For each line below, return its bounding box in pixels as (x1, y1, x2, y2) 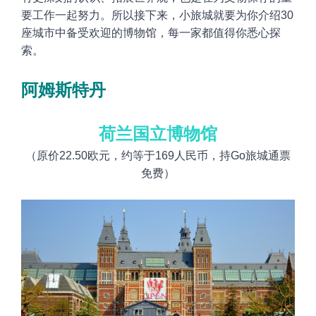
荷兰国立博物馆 (99, 124, 217, 144)
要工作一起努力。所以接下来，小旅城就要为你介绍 (21, 9, 281, 22)
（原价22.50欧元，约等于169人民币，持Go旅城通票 (25, 150, 291, 162)
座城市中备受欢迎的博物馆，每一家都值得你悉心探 (21, 27, 281, 39)
